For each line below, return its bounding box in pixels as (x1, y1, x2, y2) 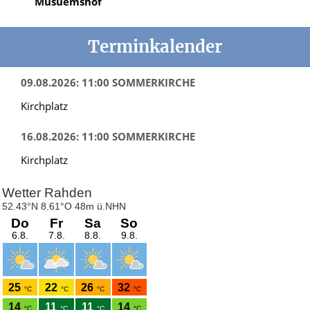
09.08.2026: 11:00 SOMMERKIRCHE (21, 75, 195, 89)
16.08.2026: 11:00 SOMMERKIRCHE (21, 129, 195, 143)
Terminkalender (88, 35, 222, 57)
